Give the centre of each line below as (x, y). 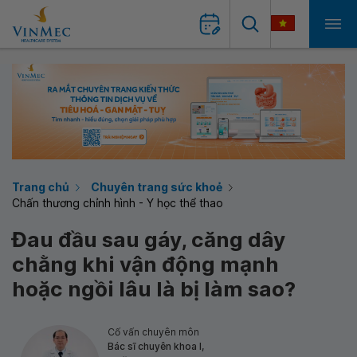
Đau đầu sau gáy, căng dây (149, 239)
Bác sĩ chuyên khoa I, (156, 346)
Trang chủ (41, 187)
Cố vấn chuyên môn (153, 332)
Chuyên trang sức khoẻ (157, 187)
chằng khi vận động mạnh (145, 264)
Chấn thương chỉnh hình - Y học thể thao (118, 203)
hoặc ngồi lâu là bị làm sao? (154, 289)
